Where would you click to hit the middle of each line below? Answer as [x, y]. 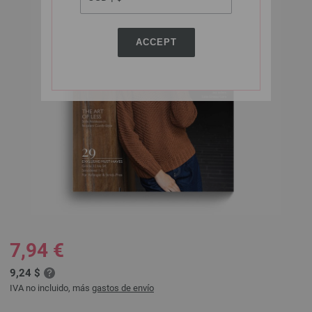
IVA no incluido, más [51, 288]
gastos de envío [123, 288]
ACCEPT [156, 42]
